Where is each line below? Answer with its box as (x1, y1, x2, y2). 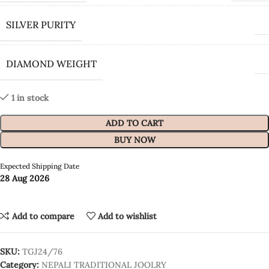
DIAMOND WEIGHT (6, 58, 97, 70)
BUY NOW (113, 134, 156, 146)
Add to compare (11, 210, 74, 222)
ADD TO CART (106, 118, 163, 129)
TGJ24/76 (22, 246, 62, 258)
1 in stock (11, 92, 49, 104)
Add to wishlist (98, 210, 157, 222)
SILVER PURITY (6, 19, 76, 31)
